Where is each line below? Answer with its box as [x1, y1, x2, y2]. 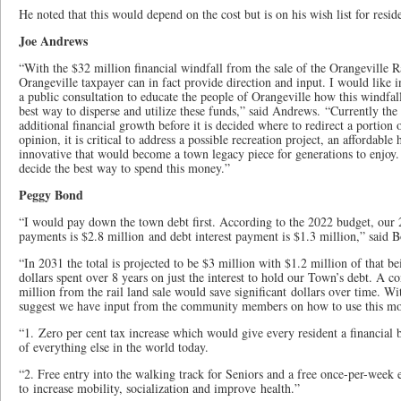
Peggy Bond [19, 185, 83, 204]
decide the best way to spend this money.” [19, 159, 230, 176]
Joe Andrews [19, 31, 88, 50]
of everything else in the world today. [19, 338, 209, 355]
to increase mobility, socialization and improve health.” [19, 380, 300, 397]
